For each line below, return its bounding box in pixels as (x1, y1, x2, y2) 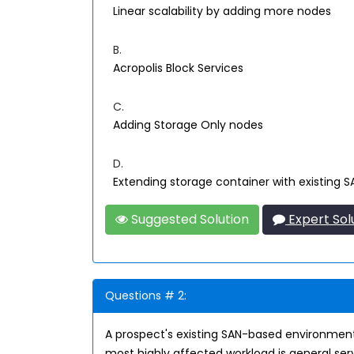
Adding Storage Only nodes (113, 117, 263, 133)
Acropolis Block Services (113, 60, 243, 76)
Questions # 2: (105, 288, 186, 303)
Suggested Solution (128, 210, 249, 228)
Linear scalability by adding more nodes (113, 3, 331, 19)
